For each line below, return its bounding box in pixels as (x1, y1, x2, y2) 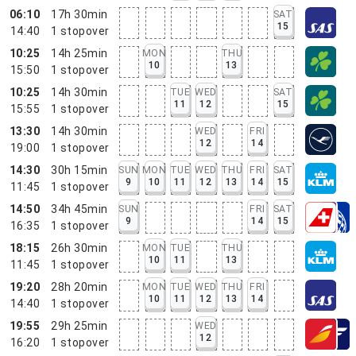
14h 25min (51, 46, 108, 60)
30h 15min (51, 163, 108, 176)
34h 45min (51, 202, 108, 215)
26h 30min (51, 241, 108, 254)
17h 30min (51, 7, 108, 21)
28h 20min (51, 280, 108, 293)
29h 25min (51, 319, 108, 332)
